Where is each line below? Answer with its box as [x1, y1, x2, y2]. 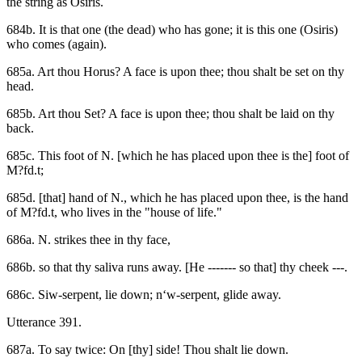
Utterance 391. [6, 315, 82, 330]
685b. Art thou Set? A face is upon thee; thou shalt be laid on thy [6, 107, 335, 121]
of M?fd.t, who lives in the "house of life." [6, 205, 222, 220]
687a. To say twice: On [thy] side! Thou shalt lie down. [6, 343, 288, 357]
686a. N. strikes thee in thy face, [6, 233, 170, 247]
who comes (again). [6, 37, 107, 52]
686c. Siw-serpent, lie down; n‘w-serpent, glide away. [6, 288, 281, 302]
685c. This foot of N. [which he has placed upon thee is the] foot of [6, 149, 349, 163]
